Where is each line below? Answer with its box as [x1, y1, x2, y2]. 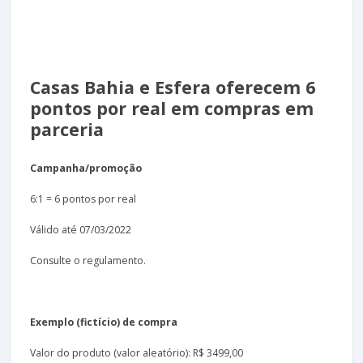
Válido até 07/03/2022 [30, 222, 131, 237]
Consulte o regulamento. [30, 253, 146, 267]
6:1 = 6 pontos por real [30, 191, 136, 206]
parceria [30, 117, 104, 141]
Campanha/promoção [30, 160, 142, 175]
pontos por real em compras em [30, 96, 314, 120]
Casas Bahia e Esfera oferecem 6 [30, 75, 315, 99]
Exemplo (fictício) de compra [30, 314, 177, 329]
